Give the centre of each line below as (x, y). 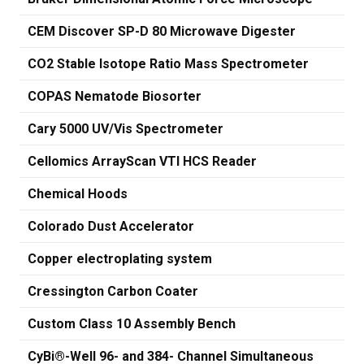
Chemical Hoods (78, 194)
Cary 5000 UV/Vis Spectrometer (126, 129)
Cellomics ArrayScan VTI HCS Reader (142, 161)
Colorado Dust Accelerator (111, 226)
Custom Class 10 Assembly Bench (132, 324)
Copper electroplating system (120, 259)
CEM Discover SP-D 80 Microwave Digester (162, 31)
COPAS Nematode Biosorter (115, 96)
